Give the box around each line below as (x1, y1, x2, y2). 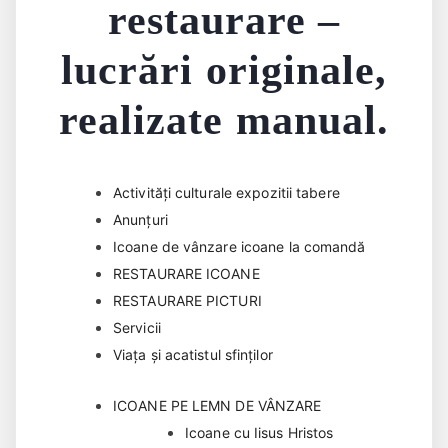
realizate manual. (59, 96, 389, 143)
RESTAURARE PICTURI (113, 292, 262, 310)
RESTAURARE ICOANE (113, 265, 260, 283)
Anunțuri (113, 211, 168, 229)
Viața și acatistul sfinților (113, 346, 273, 364)
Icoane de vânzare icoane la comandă (113, 238, 366, 256)
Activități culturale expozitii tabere (113, 184, 340, 202)
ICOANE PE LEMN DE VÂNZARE (113, 397, 322, 415)
